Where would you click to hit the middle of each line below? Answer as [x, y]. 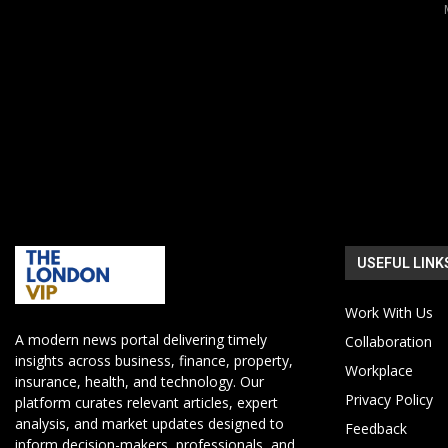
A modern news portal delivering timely [141, 340]
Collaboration [388, 341]
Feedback [375, 428]
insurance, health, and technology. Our [139, 382]
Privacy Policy [388, 399]
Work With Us [388, 312]
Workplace [378, 370]
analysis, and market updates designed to [149, 424]
